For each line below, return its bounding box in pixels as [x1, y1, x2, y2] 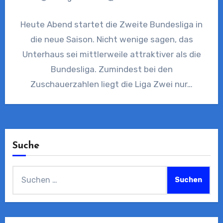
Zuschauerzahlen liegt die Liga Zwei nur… [30, 79, 193, 90]
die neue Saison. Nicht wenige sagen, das [30, 34, 193, 45]
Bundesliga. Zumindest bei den [50, 64, 173, 75]
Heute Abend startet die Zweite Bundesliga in [20, 19, 203, 30]
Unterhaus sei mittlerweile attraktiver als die [22, 49, 201, 60]
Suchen [11, 167, 41, 177]
